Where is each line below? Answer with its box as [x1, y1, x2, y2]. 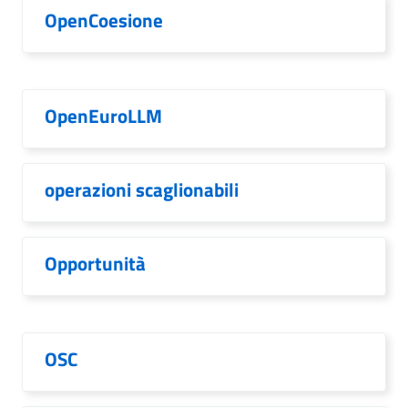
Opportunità [45, 249, 146, 278]
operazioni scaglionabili [45, 175, 239, 204]
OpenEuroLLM [45, 101, 162, 130]
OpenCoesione [45, 5, 163, 35]
